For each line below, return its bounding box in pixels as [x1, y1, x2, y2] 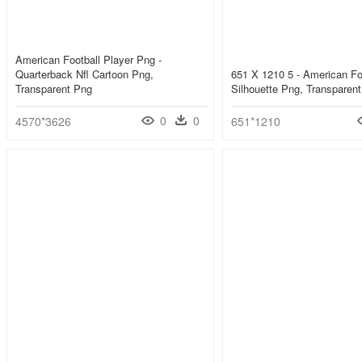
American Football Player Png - [15, 52, 162, 68]
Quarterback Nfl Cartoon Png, [15, 66, 154, 82]
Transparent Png [15, 81, 92, 97]
